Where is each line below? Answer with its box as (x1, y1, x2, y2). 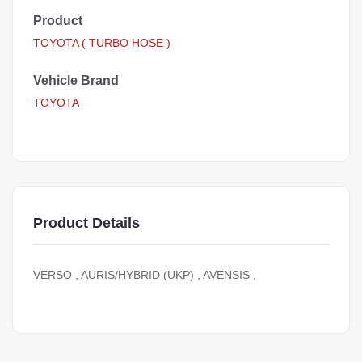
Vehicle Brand (33, 74, 119, 87)
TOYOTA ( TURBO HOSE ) (33, 36, 170, 49)
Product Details (33, 215, 140, 231)
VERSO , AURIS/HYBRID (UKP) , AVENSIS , (33, 268, 256, 281)
